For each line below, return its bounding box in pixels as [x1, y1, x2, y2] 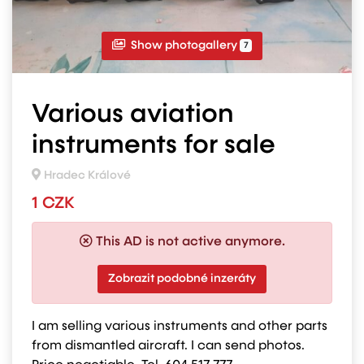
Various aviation [32, 102, 234, 128]
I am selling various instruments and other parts [32, 320, 327, 333]
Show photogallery [128, 40, 240, 51]
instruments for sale [32, 132, 275, 158]
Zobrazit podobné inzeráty [108, 273, 256, 284]
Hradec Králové [44, 170, 131, 181]
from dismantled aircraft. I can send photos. [32, 340, 305, 353]
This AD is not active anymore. [95, 236, 285, 249]
